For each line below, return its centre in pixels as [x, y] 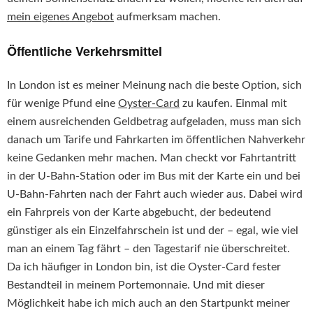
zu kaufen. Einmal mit [233, 104]
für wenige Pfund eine [63, 104]
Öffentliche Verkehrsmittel [85, 51]
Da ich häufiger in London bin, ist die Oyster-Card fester [144, 267]
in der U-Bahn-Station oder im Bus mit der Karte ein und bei [154, 176]
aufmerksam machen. [167, 17]
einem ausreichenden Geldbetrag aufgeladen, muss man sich [154, 122]
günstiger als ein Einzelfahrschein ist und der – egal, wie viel [153, 231]
